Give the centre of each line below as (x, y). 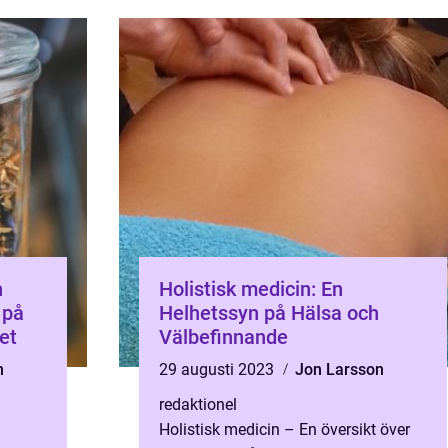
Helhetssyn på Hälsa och (269, 313)
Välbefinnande (223, 337)
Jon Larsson (339, 369)
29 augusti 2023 (218, 369)
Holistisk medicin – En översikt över (284, 429)
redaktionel (198, 404)
